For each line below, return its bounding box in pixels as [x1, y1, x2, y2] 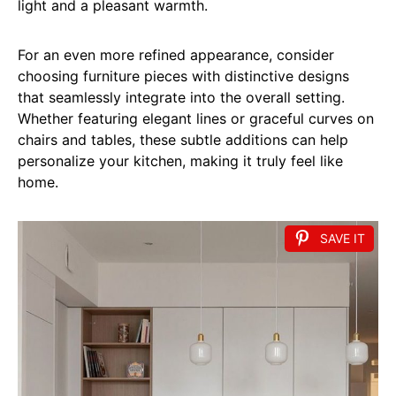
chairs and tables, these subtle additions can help [18, 131, 348, 148]
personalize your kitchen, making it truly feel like [18, 152, 343, 170]
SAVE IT [320, 231, 365, 246]
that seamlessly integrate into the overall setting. [18, 88, 345, 106]
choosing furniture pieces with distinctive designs [18, 67, 349, 85]
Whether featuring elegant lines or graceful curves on [18, 110, 374, 127]
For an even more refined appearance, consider [18, 46, 334, 64]
